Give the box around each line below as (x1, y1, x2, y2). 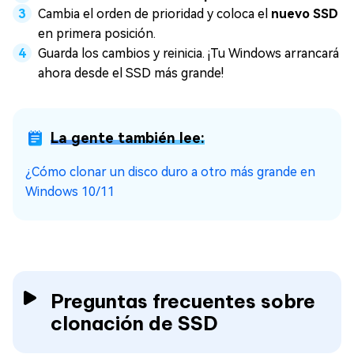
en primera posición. (38, 25, 156, 41)
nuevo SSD (271, 6, 338, 21)
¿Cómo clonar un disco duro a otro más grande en (25, 164, 315, 179)
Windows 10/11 (25, 183, 115, 199)
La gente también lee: (51, 129, 205, 146)
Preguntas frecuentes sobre (51, 288, 315, 313)
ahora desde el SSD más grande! (38, 65, 224, 81)
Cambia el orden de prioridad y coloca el (38, 6, 271, 21)
